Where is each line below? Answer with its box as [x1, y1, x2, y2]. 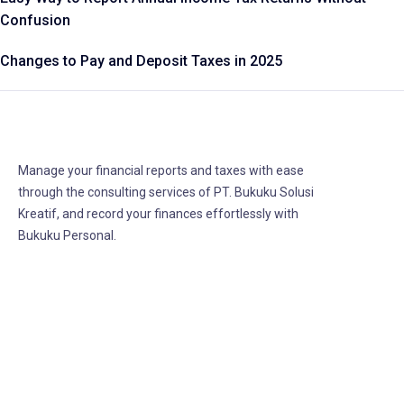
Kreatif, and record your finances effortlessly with [18, 207, 298, 222]
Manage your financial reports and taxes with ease [18, 163, 304, 179]
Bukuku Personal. [18, 228, 116, 243]
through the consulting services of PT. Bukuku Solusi [18, 185, 314, 200]
